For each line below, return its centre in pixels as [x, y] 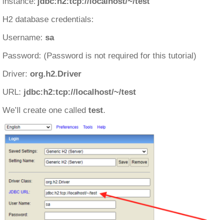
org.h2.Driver [56, 74]
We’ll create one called [45, 110]
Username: [24, 37]
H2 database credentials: [48, 19]
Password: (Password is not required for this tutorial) [99, 55]
